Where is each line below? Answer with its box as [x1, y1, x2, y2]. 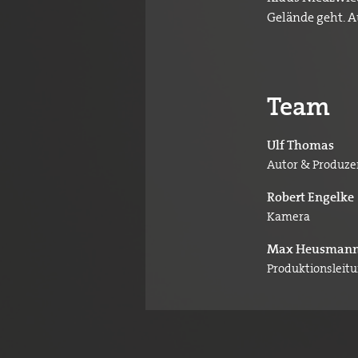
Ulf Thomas [267, 137, 334, 154]
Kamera [267, 209, 310, 225]
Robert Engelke [267, 189, 354, 206]
